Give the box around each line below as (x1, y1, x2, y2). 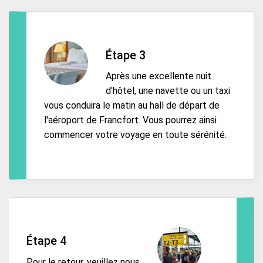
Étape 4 (26, 234, 66, 248)
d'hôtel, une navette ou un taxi (106, 85, 230, 97)
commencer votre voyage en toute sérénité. (44, 129, 227, 141)
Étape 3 (106, 48, 146, 62)
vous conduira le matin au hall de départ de (44, 100, 220, 112)
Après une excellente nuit (106, 70, 211, 82)
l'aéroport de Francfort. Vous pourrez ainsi (44, 114, 217, 126)
